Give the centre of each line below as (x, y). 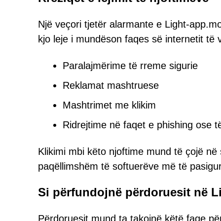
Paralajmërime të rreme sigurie (130, 66)
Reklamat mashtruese (111, 85)
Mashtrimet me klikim (109, 105)
